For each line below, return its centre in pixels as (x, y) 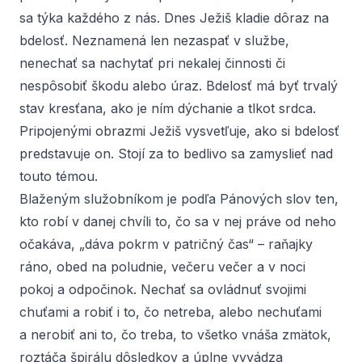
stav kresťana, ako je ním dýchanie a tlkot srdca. (168, 108)
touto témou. (59, 176)
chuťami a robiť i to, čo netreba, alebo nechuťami (170, 312)
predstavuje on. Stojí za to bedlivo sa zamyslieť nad (176, 154)
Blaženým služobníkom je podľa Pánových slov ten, (179, 199)
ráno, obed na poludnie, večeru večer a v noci (162, 267)
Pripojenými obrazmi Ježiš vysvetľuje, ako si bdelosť (179, 131)
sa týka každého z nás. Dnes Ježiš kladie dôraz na (174, 18)
